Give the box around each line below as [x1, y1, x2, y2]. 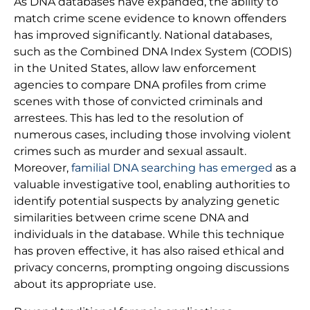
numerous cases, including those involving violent [14, 128, 291, 142]
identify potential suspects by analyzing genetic [14, 194, 280, 208]
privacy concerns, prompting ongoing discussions [14, 261, 289, 275]
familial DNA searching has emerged [71, 161, 273, 175]
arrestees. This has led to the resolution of [14, 111, 243, 125]
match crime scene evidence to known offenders [14, 12, 286, 26]
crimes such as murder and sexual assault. [14, 145, 246, 158]
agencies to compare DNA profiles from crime [14, 78, 266, 92]
